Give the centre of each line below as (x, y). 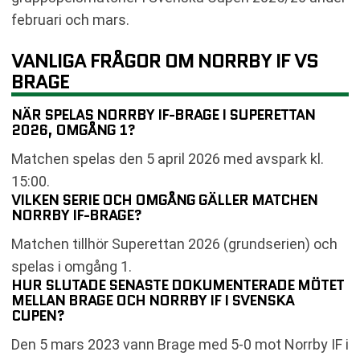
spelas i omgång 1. (72, 266)
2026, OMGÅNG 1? (73, 130)
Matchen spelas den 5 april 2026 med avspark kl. (168, 158)
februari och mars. (70, 19)
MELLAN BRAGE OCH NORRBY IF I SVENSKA (153, 300)
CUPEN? (38, 315)
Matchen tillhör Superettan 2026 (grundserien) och (174, 243)
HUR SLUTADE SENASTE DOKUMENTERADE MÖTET (178, 285)
